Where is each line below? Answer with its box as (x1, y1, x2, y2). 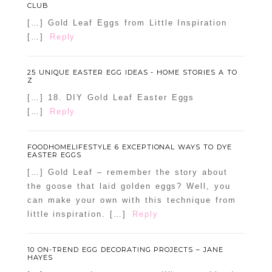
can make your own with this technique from (27, 195, 236, 205)
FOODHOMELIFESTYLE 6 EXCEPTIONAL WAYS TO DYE (27, 143, 233, 152)
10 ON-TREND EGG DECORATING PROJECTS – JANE (27, 245, 224, 254)
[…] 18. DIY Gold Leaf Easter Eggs (27, 93, 195, 103)
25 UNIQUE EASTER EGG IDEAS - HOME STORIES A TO (27, 68, 238, 77)
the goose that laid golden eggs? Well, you (27, 182, 231, 191)
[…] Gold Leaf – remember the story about (27, 168, 228, 177)
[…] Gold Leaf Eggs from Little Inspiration (27, 18, 227, 28)
